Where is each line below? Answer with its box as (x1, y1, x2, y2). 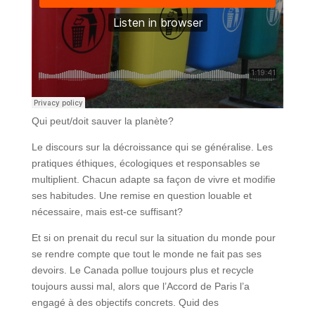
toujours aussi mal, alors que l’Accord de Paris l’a (31, 281, 250, 292)
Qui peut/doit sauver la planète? (31, 115, 174, 127)
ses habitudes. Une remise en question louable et (31, 190, 252, 202)
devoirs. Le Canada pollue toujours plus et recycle (31, 264, 254, 276)
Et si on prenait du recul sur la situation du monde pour (31, 232, 276, 244)
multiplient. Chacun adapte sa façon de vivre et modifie (31, 174, 276, 186)
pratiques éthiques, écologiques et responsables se (31, 157, 260, 169)
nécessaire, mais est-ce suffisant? (31, 206, 183, 218)
